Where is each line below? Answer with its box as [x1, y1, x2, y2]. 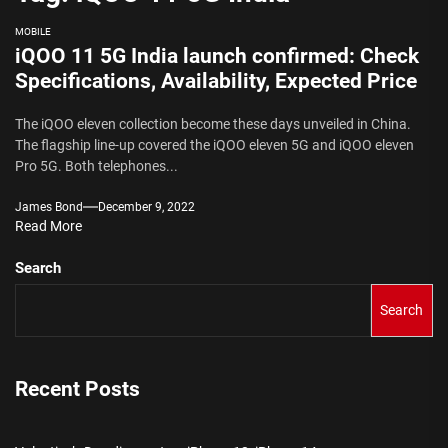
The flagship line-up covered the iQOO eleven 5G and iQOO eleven [15, 136, 414, 153]
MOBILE [15, 25, 51, 37]
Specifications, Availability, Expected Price [15, 68, 417, 93]
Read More [15, 217, 82, 234]
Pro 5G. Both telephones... [15, 157, 178, 174]
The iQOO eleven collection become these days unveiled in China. [15, 115, 411, 132]
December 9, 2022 [98, 199, 195, 214]
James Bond [15, 199, 83, 214]
